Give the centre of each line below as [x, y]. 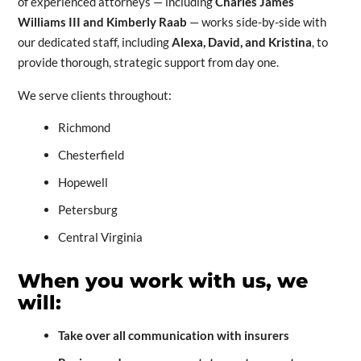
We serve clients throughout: [94, 95]
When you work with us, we [162, 281]
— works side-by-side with [256, 22]
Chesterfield [91, 155]
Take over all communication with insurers [173, 336]
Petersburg [87, 210]
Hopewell [83, 183]
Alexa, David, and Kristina [241, 42]
